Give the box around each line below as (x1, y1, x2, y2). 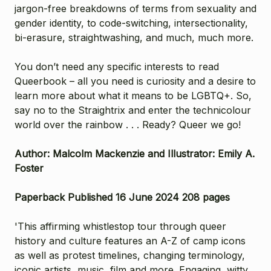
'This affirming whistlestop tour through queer (15, 220, 226, 232)
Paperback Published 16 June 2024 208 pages (15, 191, 230, 203)
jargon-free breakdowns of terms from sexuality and (15, 2, 256, 15)
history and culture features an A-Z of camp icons (15, 234, 246, 247)
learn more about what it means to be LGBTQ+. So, (15, 89, 252, 102)
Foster (15, 162, 44, 174)
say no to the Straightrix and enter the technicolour (15, 103, 251, 116)
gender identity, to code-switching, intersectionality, (15, 16, 248, 29)
